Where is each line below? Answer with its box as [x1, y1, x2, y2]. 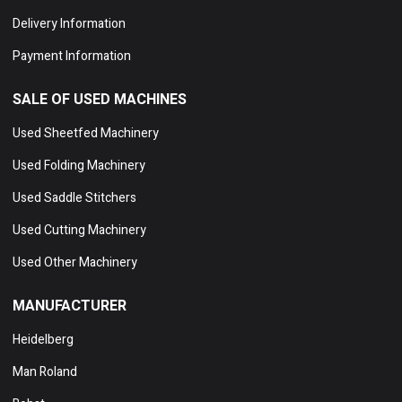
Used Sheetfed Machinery [13, 124, 159, 144]
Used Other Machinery [13, 253, 137, 273]
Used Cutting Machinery [13, 221, 146, 240]
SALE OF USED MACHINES [13, 89, 187, 111]
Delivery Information [13, 14, 126, 34]
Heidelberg [13, 330, 74, 350]
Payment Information [13, 47, 131, 66]
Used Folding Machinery [13, 156, 145, 176]
